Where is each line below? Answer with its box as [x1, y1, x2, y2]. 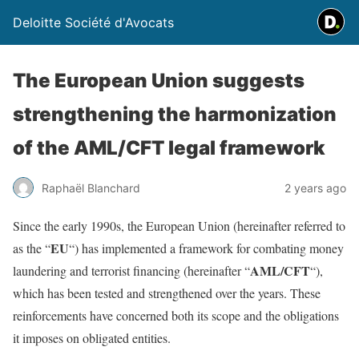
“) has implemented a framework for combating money [69, 240, 344, 256]
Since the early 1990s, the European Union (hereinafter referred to [13, 217, 345, 234]
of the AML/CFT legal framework [13, 136, 325, 159]
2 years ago [284, 180, 346, 195]
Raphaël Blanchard [42, 180, 140, 195]
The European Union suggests [13, 69, 305, 92]
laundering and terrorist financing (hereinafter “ [13, 262, 250, 279]
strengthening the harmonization [13, 103, 337, 126]
